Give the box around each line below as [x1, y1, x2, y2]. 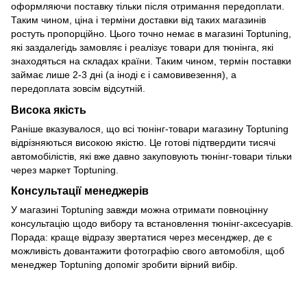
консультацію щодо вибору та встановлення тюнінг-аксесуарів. [11, 218, 293, 230]
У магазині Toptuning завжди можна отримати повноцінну [11, 204, 268, 216]
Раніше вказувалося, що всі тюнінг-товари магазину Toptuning [11, 123, 288, 134]
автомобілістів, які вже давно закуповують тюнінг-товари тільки [11, 150, 292, 162]
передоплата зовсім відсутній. [11, 82, 148, 94]
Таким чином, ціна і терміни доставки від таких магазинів [11, 14, 266, 25]
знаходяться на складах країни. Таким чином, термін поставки [11, 55, 291, 66]
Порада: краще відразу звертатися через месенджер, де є [11, 232, 272, 243]
